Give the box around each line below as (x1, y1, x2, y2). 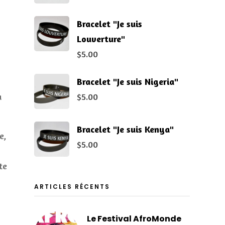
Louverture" (76, 33, 125, 44)
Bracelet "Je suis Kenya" (76, 123, 174, 135)
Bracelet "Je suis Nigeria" (76, 75, 178, 87)
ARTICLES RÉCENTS (34, 182, 110, 191)
